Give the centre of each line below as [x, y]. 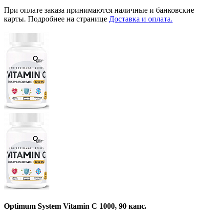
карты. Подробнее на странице [56, 19]
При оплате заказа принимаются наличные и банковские [99, 10]
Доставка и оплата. [141, 19]
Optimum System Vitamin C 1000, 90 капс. [75, 206]
